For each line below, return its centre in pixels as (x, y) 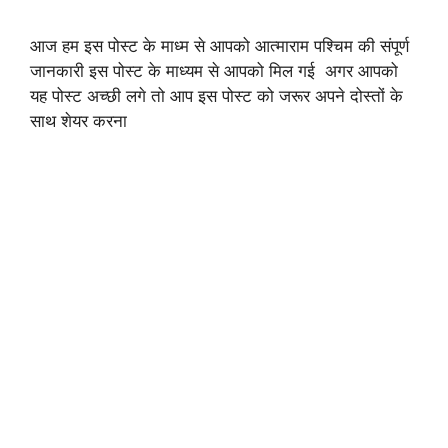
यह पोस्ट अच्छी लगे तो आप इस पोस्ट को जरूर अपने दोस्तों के (216, 95)
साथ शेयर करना (78, 120)
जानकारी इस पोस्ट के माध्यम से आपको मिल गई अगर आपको (214, 70)
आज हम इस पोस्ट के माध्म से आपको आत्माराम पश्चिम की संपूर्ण (219, 45)
